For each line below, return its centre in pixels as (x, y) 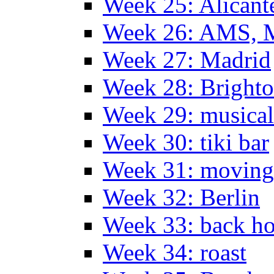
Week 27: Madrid (187, 60)
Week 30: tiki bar (186, 143)
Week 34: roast (175, 253)
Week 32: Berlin (181, 198)
